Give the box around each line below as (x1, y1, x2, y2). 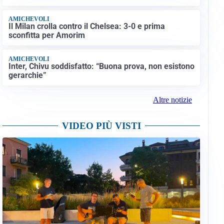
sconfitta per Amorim (8, 30, 85, 40)
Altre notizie (152, 95, 192, 104)
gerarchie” (8, 70, 46, 80)
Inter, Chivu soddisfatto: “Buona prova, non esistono (8, 61, 194, 71)
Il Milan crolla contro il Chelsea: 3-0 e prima (8, 21, 165, 31)
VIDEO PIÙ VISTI (61, 120, 141, 131)
